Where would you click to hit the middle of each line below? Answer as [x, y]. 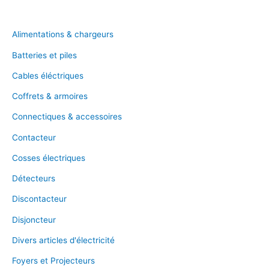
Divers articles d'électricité [63, 240]
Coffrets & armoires [50, 96]
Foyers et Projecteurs [53, 261]
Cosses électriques [49, 158]
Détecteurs [34, 178]
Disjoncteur [34, 219]
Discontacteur [39, 199]
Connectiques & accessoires [67, 117]
